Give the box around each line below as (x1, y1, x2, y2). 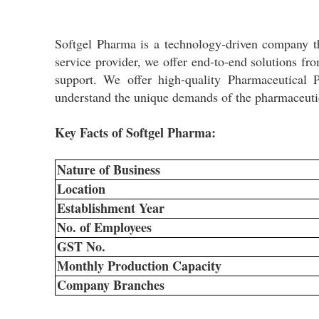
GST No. (56, 237, 105, 256)
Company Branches (56, 276, 164, 295)
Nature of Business (56, 160, 160, 179)
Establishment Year (56, 199, 164, 218)
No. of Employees (56, 218, 152, 237)
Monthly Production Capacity (56, 256, 221, 276)
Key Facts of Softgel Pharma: (55, 123, 216, 142)
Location (56, 179, 105, 199)
